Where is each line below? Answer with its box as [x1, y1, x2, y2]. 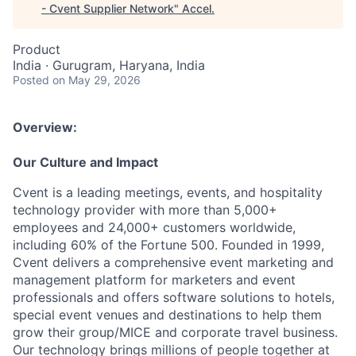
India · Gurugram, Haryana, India [13, 57, 205, 73]
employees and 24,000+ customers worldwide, [13, 219, 296, 235]
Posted [13, 73, 49, 87]
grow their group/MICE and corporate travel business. [13, 324, 338, 340]
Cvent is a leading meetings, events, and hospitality [13, 184, 323, 200]
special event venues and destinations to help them [13, 307, 322, 323]
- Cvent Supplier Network [41, 2, 174, 15]
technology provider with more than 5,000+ [13, 202, 277, 218]
